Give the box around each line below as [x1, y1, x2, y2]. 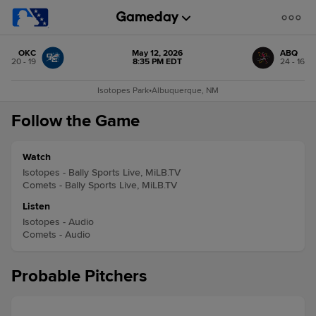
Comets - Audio [23, 229, 90, 241]
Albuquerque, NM [152, 85, 219, 96]
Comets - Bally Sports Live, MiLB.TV [23, 179, 177, 191]
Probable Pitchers [11, 266, 147, 286]
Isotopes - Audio [23, 216, 94, 228]
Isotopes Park [97, 85, 149, 96]
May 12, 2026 [131, 48, 183, 59]
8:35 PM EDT [132, 56, 182, 67]
